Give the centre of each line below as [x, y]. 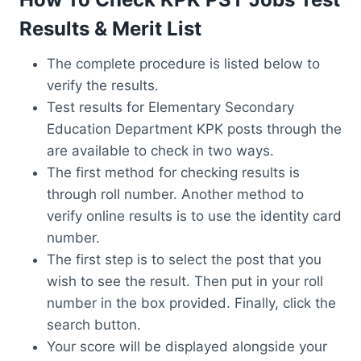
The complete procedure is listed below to [183, 63]
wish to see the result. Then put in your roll [185, 281]
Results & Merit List [110, 28]
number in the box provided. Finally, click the [191, 303]
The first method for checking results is [173, 172]
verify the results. [103, 85]
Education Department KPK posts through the [194, 129]
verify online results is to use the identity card [194, 216]
